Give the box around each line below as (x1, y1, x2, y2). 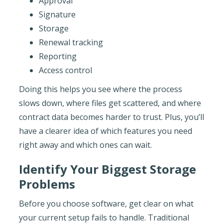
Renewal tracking (38, 36, 103, 48)
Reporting (38, 50, 77, 62)
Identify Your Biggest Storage (18, 160, 196, 177)
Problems (18, 175, 75, 192)
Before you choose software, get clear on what (18, 198, 194, 209)
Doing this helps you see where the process (18, 83, 182, 95)
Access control (38, 64, 92, 76)
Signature (38, 8, 76, 20)
